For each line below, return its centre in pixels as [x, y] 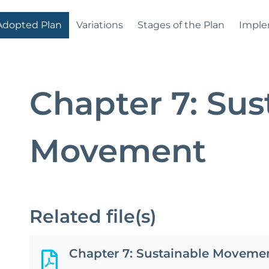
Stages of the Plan [181, 25]
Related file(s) [92, 216]
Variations [100, 25]
